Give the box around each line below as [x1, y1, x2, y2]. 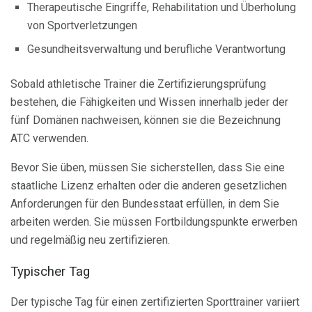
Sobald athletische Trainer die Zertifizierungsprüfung [10, 77, 266, 91]
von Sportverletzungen [27, 19, 137, 32]
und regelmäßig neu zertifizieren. [10, 233, 170, 247]
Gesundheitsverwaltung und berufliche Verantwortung [27, 42, 286, 56]
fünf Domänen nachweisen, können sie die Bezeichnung [10, 114, 281, 127]
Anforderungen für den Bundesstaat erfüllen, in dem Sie [10, 197, 279, 210]
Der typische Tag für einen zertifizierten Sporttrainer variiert [10, 295, 299, 309]
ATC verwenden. [10, 132, 88, 145]
